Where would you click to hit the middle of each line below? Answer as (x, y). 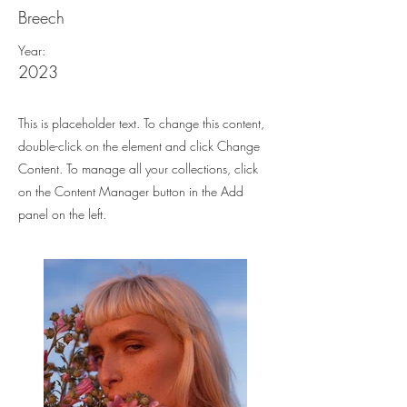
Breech (41, 17)
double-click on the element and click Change (139, 146)
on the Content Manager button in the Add (131, 191)
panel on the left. (62, 214)
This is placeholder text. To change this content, (141, 123)
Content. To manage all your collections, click (138, 169)
